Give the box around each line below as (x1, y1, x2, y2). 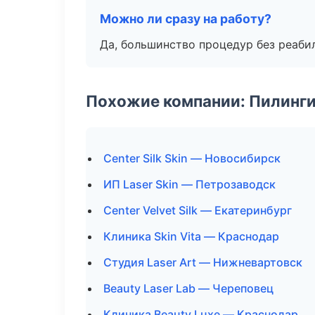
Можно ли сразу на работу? (100, 11, 271, 26)
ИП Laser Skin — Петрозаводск (103, 177, 276, 191)
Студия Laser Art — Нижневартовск (103, 255, 302, 269)
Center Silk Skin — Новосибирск (103, 151, 281, 165)
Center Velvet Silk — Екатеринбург (103, 203, 292, 217)
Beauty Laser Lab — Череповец (103, 281, 274, 295)
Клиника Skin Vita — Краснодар (103, 229, 279, 243)
